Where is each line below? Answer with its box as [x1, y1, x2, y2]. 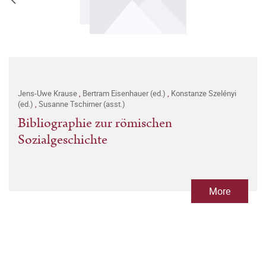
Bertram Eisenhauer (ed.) [83, 88, 167, 99]
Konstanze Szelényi [171, 88, 236, 99]
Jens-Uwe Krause [18, 88, 79, 99]
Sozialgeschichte [18, 130, 107, 150]
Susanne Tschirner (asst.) [39, 99, 125, 110]
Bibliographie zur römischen [18, 113, 172, 134]
